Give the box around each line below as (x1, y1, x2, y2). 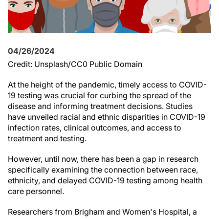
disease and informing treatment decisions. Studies (8, 101, 193, 111)
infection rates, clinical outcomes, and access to (8, 123, 181, 132)
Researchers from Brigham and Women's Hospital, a (8, 207, 197, 217)
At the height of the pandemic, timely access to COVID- (8, 80, 207, 89)
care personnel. (8, 186, 64, 196)
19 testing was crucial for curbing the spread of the (8, 90, 191, 100)
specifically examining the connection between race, (8, 165, 198, 175)
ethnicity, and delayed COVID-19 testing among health (8, 175, 202, 185)
